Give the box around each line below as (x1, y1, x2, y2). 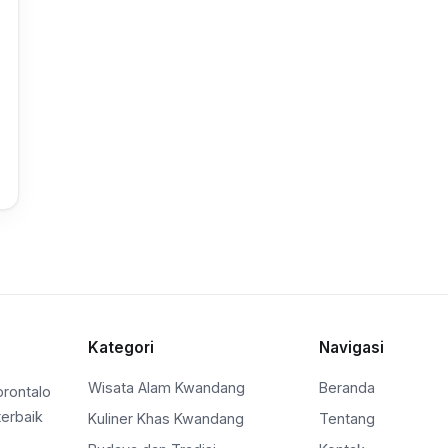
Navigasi (319, 337, 385, 357)
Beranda (319, 378, 376, 396)
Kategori (88, 337, 155, 357)
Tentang (319, 409, 376, 427)
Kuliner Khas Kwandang (88, 409, 245, 427)
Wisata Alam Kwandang (88, 378, 246, 396)
